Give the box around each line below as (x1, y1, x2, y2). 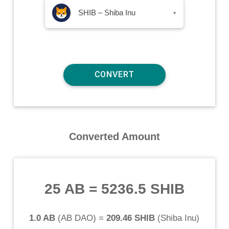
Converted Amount (68, 130, 160, 142)
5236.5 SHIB (101, 180, 185, 197)
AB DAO (61, 213, 94, 223)
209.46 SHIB (106, 213, 155, 223)
